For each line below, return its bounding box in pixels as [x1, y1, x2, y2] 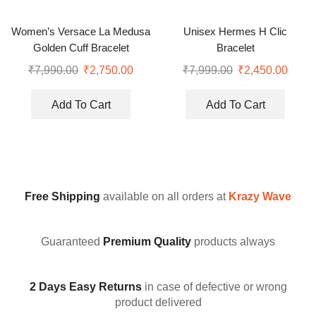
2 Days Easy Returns [29, 281, 142, 293]
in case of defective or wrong [141, 281, 287, 293]
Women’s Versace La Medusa [11, 25, 150, 37]
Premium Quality [103, 236, 191, 248]
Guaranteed [41, 236, 103, 248]
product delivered [114, 296, 202, 309]
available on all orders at [100, 190, 229, 203]
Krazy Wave [229, 190, 291, 203]
